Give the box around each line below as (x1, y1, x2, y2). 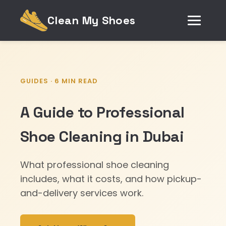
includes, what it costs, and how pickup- (20, 173, 202, 185)
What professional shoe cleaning (20, 158, 169, 171)
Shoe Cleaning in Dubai (20, 127, 184, 146)
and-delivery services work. (20, 187, 143, 199)
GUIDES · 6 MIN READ (20, 76, 98, 86)
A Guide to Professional (20, 102, 185, 122)
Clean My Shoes (47, 13, 136, 27)
